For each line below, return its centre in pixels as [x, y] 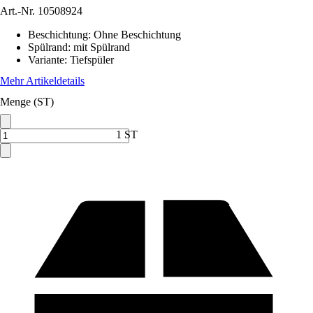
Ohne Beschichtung [137, 35]
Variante [46, 60]
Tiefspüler [92, 60]
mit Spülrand [102, 47]
